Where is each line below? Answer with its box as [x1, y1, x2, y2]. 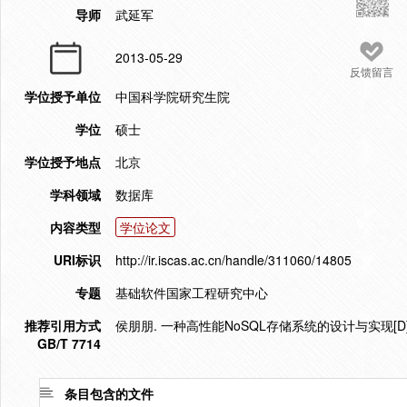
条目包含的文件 [65, 384, 154, 402]
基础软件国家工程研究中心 [115, 283, 268, 302]
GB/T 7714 [37, 334, 101, 352]
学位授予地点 [25, 153, 101, 171]
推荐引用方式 [25, 316, 101, 334]
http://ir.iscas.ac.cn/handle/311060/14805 [115, 251, 352, 269]
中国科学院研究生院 [115, 87, 230, 105]
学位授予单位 [25, 87, 101, 105]
